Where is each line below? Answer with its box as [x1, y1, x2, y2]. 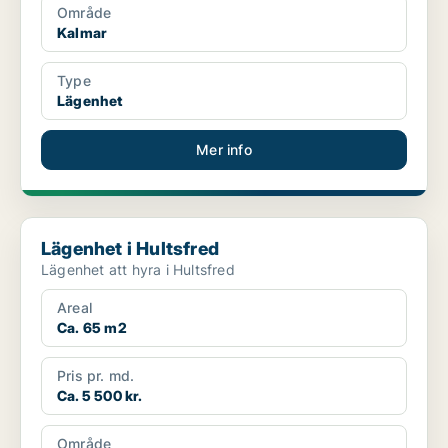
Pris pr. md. [57, 367, 135, 385]
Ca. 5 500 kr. [57, 387, 143, 405]
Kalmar [57, 24, 108, 42]
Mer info [196, 141, 252, 159]
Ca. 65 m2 [57, 319, 127, 337]
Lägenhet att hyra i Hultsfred [41, 261, 235, 279]
